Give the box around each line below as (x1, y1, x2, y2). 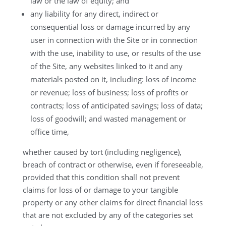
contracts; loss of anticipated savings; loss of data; (30, 100, 203, 110)
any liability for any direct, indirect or (30, 9, 158, 19)
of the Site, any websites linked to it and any (30, 61, 183, 71)
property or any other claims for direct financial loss (22, 197, 203, 207)
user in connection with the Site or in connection (30, 35, 198, 45)
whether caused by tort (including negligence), (22, 147, 182, 157)
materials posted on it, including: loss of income (30, 74, 196, 84)
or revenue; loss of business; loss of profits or (30, 87, 188, 97)
